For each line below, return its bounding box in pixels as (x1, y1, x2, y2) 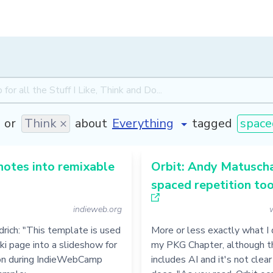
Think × (24, 115, 67, 132)
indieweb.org (73, 204, 122, 215)
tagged (191, 115, 232, 132)
